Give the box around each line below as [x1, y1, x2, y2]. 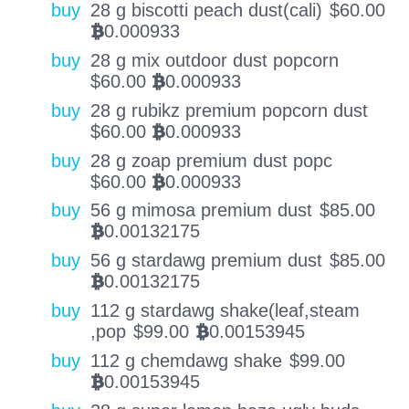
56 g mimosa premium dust [89, 200, 312, 221]
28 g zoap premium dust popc [89, 150, 332, 171]
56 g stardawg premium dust [89, 250, 322, 271]
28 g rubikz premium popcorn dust [89, 100, 368, 121]
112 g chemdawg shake [89, 350, 282, 371]
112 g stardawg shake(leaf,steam [89, 300, 360, 320]
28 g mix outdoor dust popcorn [89, 50, 339, 71]
